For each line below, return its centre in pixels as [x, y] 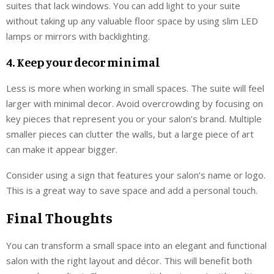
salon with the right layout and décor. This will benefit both [129, 260]
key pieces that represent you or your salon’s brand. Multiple [134, 118]
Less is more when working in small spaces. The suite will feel [135, 88]
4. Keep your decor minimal [83, 62]
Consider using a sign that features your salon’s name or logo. [136, 175]
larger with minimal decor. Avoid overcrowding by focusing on [135, 103]
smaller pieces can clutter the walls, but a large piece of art [130, 134]
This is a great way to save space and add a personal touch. [132, 190]
